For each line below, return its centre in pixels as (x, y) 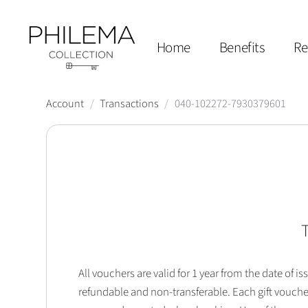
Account (65, 104)
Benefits (242, 48)
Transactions (129, 104)
